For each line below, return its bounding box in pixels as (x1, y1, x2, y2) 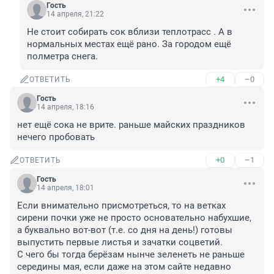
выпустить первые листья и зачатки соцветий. (17, 237, 225, 248)
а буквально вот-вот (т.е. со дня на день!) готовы (17, 224, 232, 236)
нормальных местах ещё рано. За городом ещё (27, 39, 231, 50)
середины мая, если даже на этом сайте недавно (17, 261, 231, 273)
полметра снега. (27, 51, 98, 62)
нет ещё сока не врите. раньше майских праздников (17, 119, 245, 131)
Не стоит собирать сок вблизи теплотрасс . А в (27, 26, 232, 38)
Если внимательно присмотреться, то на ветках (17, 200, 226, 212)
